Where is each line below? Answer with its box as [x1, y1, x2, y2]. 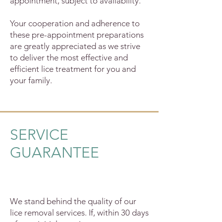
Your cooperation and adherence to [10, 18, 140, 28]
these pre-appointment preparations [10, 30, 144, 40]
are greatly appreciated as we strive [10, 41, 140, 51]
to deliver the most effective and [10, 53, 128, 62]
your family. [10, 75, 52, 85]
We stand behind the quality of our [10, 196, 136, 206]
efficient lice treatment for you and [10, 64, 136, 74]
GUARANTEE [10, 144, 99, 162]
